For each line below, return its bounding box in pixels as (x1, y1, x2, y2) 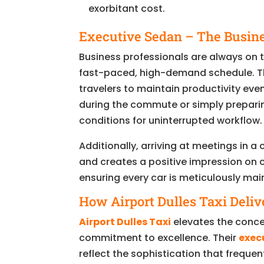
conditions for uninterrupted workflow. (79, 113, 263, 127)
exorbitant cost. (88, 1, 166, 15)
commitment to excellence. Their (79, 230, 239, 245)
